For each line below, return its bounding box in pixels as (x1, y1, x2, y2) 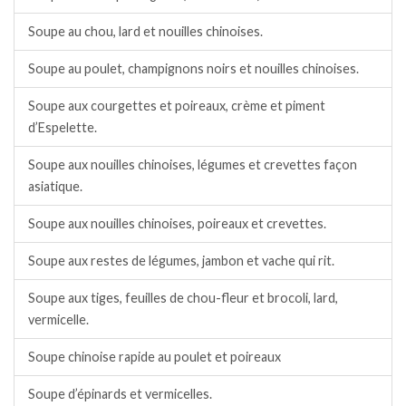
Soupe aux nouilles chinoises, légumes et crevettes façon (28, 157, 357, 173)
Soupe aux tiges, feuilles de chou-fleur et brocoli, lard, (28, 290, 338, 306)
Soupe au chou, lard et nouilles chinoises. (28, 24, 263, 40)
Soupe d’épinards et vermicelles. (28, 386, 212, 402)
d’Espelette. (28, 120, 97, 136)
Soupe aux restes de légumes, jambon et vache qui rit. (28, 253, 334, 269)
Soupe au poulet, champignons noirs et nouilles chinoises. (28, 61, 359, 77)
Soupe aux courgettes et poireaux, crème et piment (28, 98, 325, 114)
